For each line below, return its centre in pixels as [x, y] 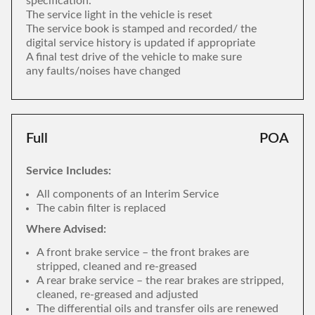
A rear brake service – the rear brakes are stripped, [160, 281]
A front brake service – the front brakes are [143, 252]
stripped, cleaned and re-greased [117, 266]
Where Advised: [66, 229]
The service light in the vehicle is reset [119, 15]
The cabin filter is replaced [101, 208]
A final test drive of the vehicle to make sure [134, 57]
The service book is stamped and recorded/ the [141, 29]
